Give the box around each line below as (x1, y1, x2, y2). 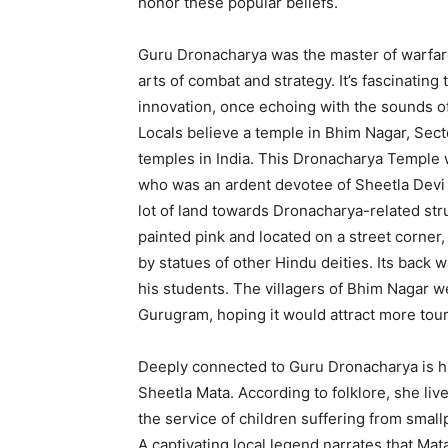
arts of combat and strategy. (138, 70, 335, 90)
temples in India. (138, 148, 254, 168)
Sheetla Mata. (138, 382, 234, 402)
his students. (138, 278, 229, 298)
